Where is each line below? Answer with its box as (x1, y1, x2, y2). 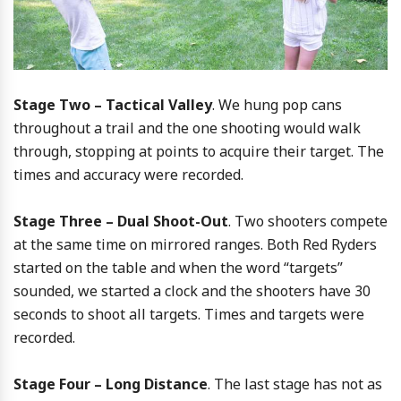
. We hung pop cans (212, 94, 342, 115)
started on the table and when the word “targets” (13, 257, 343, 277)
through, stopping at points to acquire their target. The (13, 141, 384, 161)
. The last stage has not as (208, 373, 382, 394)
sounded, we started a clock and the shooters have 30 (13, 280, 371, 301)
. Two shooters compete (228, 210, 388, 231)
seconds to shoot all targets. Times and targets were (13, 303, 364, 324)
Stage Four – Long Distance (13, 373, 208, 394)
